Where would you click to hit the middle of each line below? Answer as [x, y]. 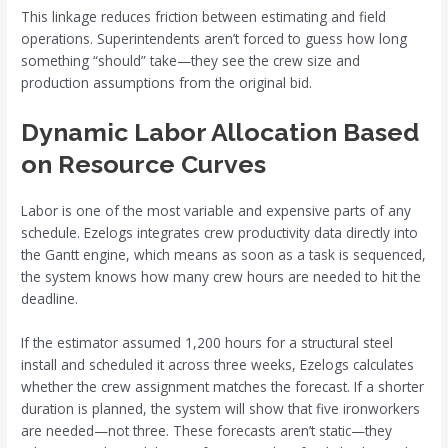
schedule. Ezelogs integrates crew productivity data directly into [220, 232]
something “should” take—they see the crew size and [191, 60]
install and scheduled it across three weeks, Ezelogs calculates [218, 364]
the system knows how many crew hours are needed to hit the [221, 276]
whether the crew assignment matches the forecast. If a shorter [223, 386]
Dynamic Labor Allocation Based [220, 131]
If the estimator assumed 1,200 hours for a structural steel [207, 342]
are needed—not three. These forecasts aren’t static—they [207, 430]
